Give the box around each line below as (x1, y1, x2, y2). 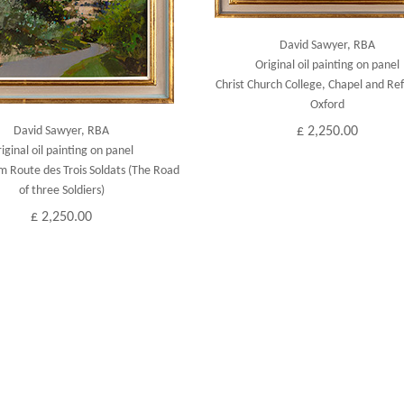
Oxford (309, 98, 344, 112)
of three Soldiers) (18, 184, 105, 197)
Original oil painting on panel (254, 59, 399, 72)
